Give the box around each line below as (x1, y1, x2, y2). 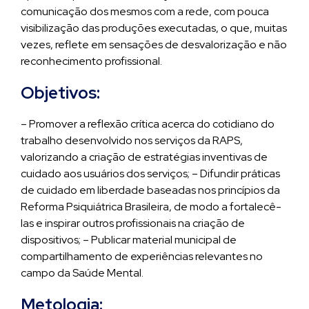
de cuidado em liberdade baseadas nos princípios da (21, 183, 280, 197)
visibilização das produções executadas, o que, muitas (21, 21, 287, 35)
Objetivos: (21, 82, 100, 103)
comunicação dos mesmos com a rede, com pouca (21, 4, 269, 19)
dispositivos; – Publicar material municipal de (21, 232, 237, 247)
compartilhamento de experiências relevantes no (21, 249, 263, 263)
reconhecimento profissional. (21, 54, 162, 68)
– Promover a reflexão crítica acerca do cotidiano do (21, 117, 275, 131)
